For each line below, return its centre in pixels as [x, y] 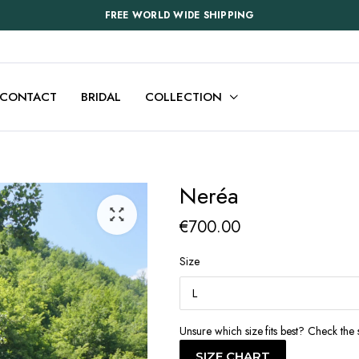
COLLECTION [184, 97]
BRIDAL [101, 97]
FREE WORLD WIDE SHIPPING [179, 15]
